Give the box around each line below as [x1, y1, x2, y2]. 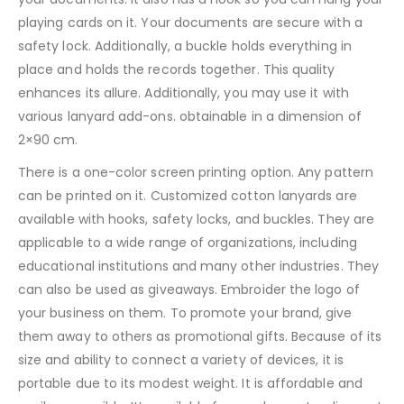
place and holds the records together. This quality [18, 60, 335, 78]
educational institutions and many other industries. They [18, 256, 379, 275]
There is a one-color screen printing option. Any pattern [18, 162, 373, 181]
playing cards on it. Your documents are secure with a [18, 13, 363, 32]
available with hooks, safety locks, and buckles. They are [18, 209, 374, 228]
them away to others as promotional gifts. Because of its [18, 326, 381, 345]
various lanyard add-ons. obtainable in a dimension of [18, 106, 362, 125]
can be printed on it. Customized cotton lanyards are [18, 186, 357, 205]
